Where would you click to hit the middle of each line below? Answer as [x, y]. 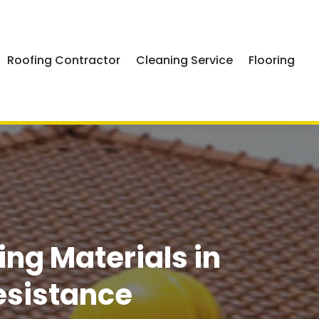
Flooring [272, 60]
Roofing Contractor [64, 60]
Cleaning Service [185, 60]
